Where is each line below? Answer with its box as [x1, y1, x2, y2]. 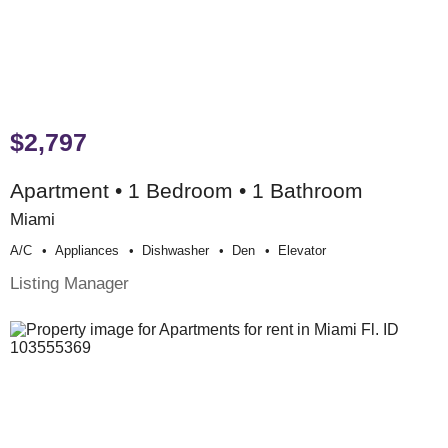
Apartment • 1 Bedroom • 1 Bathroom [10, 178, 363, 202]
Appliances [55, 242, 119, 258]
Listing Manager [10, 272, 129, 293]
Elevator [278, 242, 326, 258]
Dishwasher [142, 242, 209, 258]
